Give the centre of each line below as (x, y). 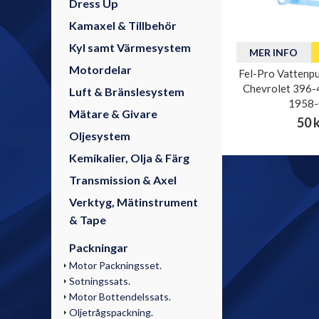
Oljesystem (100, 136)
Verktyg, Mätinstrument (134, 202)
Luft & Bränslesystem (127, 91)
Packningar (99, 247)
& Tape (88, 220)
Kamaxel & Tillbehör (123, 25)
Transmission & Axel (123, 180)
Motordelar (100, 69)
